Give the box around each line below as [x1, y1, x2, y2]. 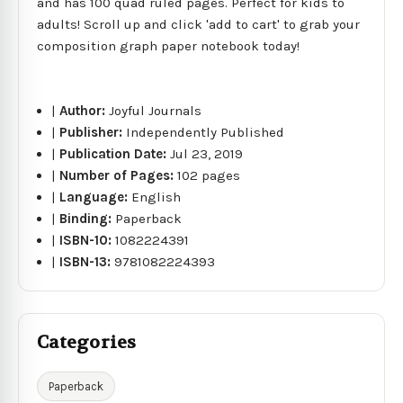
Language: [59, 188, 132, 205]
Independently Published [126, 123, 285, 140]
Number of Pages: [59, 166, 178, 184]
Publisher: [59, 123, 127, 140]
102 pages [177, 166, 241, 184]
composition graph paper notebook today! [37, 37, 300, 54]
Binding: [59, 210, 116, 227]
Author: [59, 102, 110, 119]
